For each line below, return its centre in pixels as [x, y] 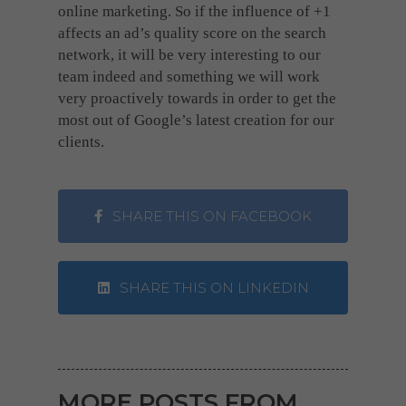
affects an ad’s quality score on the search [192, 34]
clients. [81, 142]
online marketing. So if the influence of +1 [194, 12]
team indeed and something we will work [189, 77]
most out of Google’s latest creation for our [196, 121]
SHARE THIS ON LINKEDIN [212, 288]
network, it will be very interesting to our [189, 55]
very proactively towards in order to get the [197, 99]
